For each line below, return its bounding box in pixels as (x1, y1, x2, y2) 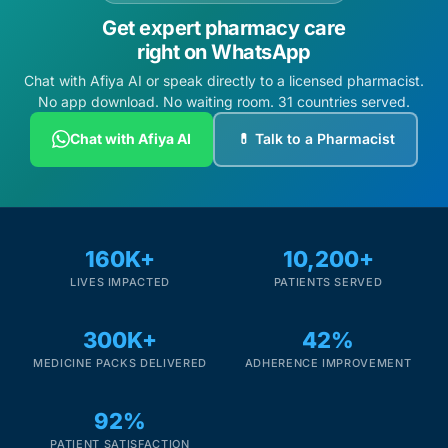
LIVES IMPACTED (69, 274, 171, 289)
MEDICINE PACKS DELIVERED (33, 355, 207, 370)
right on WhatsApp (137, 39, 311, 64)
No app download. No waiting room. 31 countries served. (38, 92, 410, 110)
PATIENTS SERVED (273, 274, 383, 289)
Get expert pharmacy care (102, 15, 346, 40)
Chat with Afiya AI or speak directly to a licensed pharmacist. (24, 71, 424, 89)
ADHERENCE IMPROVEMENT (244, 355, 412, 370)
